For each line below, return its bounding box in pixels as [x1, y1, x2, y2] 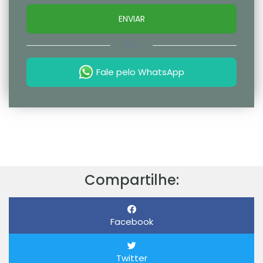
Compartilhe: [84, 170, 179, 190]
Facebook [110, 215, 153, 228]
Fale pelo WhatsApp [96, 66, 184, 79]
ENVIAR [118, 13, 145, 25]
